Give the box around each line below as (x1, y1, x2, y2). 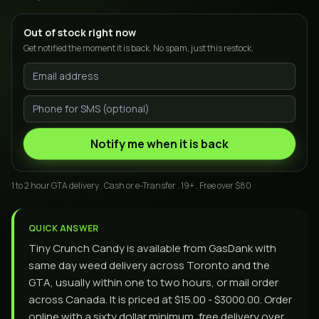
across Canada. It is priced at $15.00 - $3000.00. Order (28, 292, 292, 307)
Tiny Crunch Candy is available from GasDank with (28, 241, 276, 256)
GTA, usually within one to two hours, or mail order (28, 275, 278, 290)
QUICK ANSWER (28, 222, 99, 234)
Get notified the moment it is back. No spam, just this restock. (23, 42, 253, 54)
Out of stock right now (23, 26, 136, 39)
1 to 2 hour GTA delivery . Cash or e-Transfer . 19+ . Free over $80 (11, 179, 251, 192)
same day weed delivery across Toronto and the (28, 258, 270, 273)
